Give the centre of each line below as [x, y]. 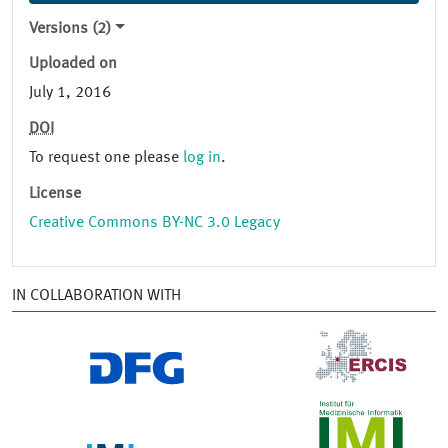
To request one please [106, 158]
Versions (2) [70, 29]
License [55, 194]
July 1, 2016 [70, 93]
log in [202, 158]
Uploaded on [73, 64]
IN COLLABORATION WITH [96, 296]
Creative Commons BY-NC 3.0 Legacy [154, 223]
